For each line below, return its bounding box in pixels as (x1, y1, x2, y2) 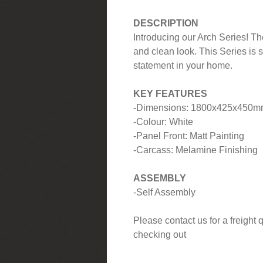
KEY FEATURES (133, 88, 207, 99)
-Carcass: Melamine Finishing (133, 144, 258, 155)
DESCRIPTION (133, 18, 198, 28)
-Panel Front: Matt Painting (133, 130, 244, 141)
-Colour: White (133, 116, 193, 127)
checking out (133, 229, 186, 240)
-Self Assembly (133, 187, 195, 197)
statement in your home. (133, 60, 232, 70)
